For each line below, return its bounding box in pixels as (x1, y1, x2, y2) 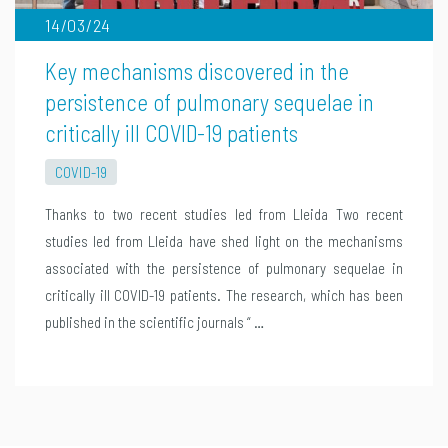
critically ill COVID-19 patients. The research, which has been (45, 285, 403, 304)
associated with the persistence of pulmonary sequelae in (45, 258, 403, 277)
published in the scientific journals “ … (45, 312, 265, 331)
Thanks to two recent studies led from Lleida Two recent (45, 204, 403, 223)
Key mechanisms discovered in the (45, 56, 350, 85)
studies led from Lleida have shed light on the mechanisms (45, 231, 403, 250)
